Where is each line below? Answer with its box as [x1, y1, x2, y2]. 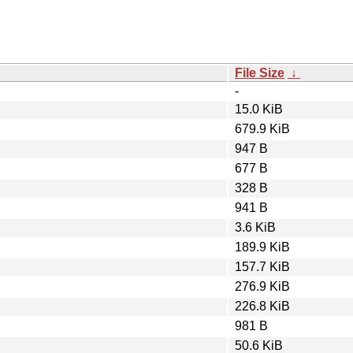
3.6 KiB [235, 220, 276, 234]
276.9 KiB [235, 279, 290, 293]
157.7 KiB [235, 259, 290, 273]
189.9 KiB [235, 240, 290, 254]
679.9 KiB [235, 121, 290, 136]
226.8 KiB [235, 299, 290, 313]
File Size [235, 65, 284, 80]
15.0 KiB [235, 102, 283, 116]
